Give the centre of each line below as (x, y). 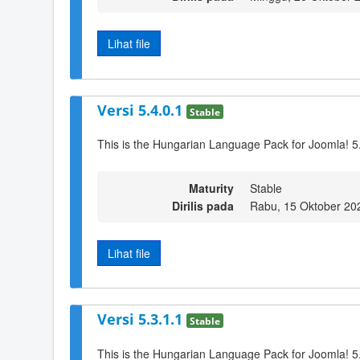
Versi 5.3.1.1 (142, 319)
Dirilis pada (203, 205)
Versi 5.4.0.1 (142, 110)
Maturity (211, 188)
